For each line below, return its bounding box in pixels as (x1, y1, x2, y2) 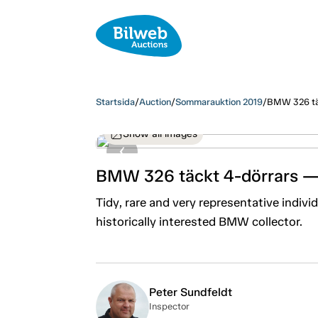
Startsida (95, 96, 135, 107)
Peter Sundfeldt (148, 285, 232, 299)
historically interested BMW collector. (95, 214, 302, 229)
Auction (138, 96, 171, 107)
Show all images (122, 127, 197, 140)
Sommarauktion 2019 (175, 96, 263, 107)
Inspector (148, 300, 190, 312)
